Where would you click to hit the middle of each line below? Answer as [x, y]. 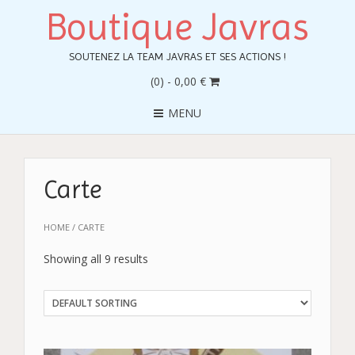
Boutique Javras [177, 27]
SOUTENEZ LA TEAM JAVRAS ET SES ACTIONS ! [177, 56]
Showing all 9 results [96, 258]
